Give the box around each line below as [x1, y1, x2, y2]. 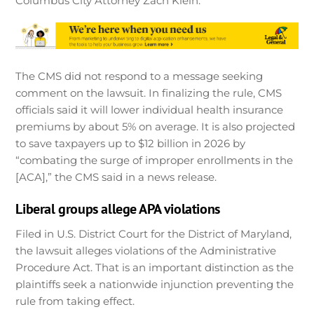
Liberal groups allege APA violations [15, 199, 220, 219]
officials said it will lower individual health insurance [15, 102, 284, 116]
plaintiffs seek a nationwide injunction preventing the [15, 278, 294, 292]
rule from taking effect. [15, 294, 135, 308]
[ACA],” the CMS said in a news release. [15, 170, 217, 184]
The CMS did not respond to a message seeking [15, 69, 264, 83]
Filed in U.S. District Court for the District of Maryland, [15, 227, 292, 241]
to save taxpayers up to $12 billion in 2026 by [15, 136, 246, 150]
